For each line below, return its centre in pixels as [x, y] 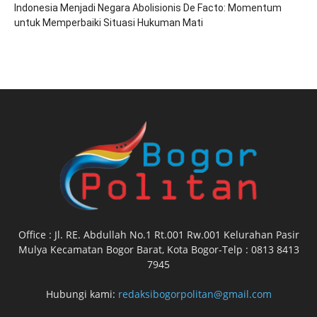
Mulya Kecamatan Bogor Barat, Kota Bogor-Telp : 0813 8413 [158, 250]
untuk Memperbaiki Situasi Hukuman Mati [109, 23]
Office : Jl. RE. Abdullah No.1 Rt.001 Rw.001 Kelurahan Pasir [158, 235]
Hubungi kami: [82, 294]
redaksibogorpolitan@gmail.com [195, 294]
